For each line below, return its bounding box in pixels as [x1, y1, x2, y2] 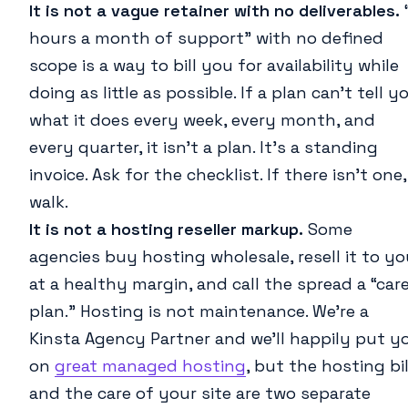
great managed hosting [55, 355, 246, 377]
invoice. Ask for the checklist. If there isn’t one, [29, 164, 406, 186]
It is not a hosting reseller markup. [29, 219, 303, 240]
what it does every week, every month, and [29, 109, 375, 131]
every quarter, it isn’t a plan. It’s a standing [29, 137, 378, 158]
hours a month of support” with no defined [29, 27, 383, 49]
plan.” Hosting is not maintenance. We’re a [29, 301, 369, 322]
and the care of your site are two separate [29, 382, 371, 404]
